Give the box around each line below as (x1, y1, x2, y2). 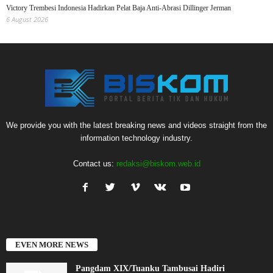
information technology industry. (80, 133, 193, 143)
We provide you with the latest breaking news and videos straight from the (6, 121, 267, 130)
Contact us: (73, 159, 116, 169)
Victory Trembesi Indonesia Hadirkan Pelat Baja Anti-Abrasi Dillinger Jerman (6, 4, 231, 13)
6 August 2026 (6, 15, 48, 24)
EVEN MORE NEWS (15, 239, 88, 249)
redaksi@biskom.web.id (116, 159, 200, 169)
